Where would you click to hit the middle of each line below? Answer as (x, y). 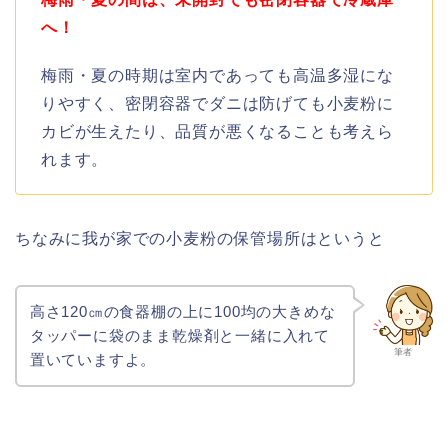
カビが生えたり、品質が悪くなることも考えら (217, 132)
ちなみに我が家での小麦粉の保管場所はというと (200, 239)
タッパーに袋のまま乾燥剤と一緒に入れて (179, 336)
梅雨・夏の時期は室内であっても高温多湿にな (217, 76)
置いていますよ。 (93, 360)
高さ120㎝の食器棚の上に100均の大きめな (182, 312)
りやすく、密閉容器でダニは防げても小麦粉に (217, 104)
